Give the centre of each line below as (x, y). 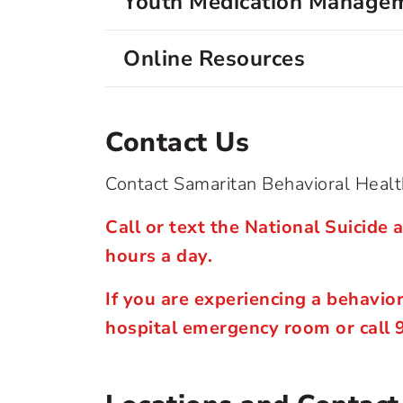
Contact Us (177, 143)
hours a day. (159, 256)
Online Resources (214, 58)
